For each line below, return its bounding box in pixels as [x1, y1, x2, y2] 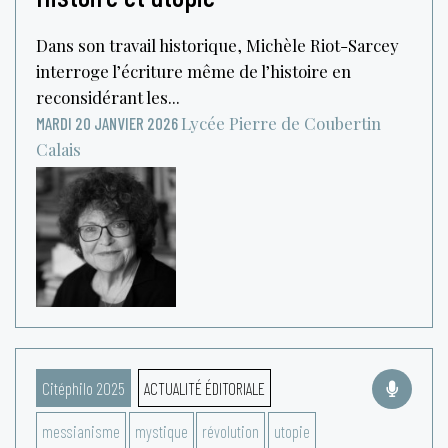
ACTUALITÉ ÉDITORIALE [143, 377, 265, 398]
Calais [36, 137, 81, 160]
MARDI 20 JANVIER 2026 [36, 112, 178, 133]
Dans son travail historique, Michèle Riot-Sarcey [36, 33, 399, 56]
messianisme [42, 420, 120, 441]
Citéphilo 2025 [42, 377, 125, 398]
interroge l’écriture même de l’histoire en [36, 59, 351, 82]
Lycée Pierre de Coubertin [181, 111, 381, 134]
